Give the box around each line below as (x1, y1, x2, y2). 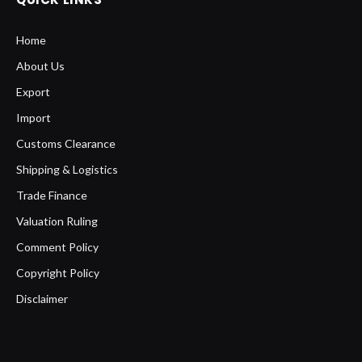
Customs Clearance (16, 137, 116, 151)
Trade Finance (16, 188, 87, 203)
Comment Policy (16, 240, 99, 255)
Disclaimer (16, 292, 68, 306)
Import (16, 111, 51, 125)
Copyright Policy (16, 266, 99, 280)
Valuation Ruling (16, 214, 98, 229)
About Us (16, 59, 65, 74)
